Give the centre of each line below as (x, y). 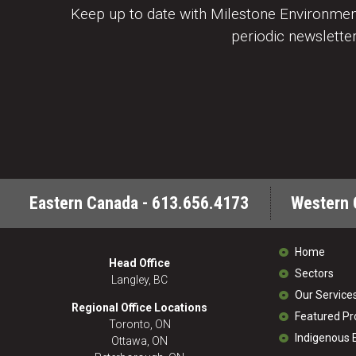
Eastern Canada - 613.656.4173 (139, 203)
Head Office (139, 263)
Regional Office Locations (139, 308)
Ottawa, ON (139, 341)
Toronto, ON (139, 325)
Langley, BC (139, 280)
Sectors (314, 274)
